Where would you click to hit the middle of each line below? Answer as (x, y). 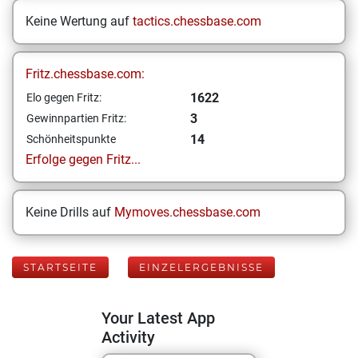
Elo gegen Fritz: (64, 97)
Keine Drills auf (70, 212)
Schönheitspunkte (71, 139)
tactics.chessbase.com (197, 21)
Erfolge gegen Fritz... (83, 159)
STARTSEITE (60, 267)
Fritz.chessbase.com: (85, 74)
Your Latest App (158, 318)
